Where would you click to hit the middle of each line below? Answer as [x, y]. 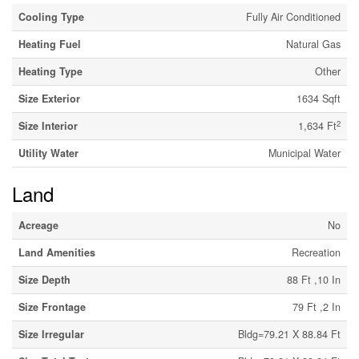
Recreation [316, 253]
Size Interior [48, 126]
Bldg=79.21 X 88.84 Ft [289, 335]
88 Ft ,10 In [314, 280]
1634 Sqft [319, 99]
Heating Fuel [50, 44]
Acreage [38, 226]
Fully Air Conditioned [293, 17]
